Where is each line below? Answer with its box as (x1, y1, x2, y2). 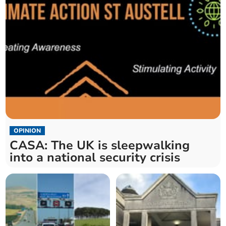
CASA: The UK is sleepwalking (10, 137, 190, 154)
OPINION (14, 127, 41, 135)
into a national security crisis (10, 149, 181, 166)
